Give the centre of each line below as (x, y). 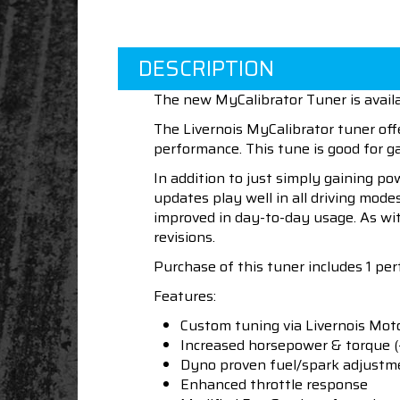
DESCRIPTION (206, 69)
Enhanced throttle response (274, 385)
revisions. (184, 237)
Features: (185, 296)
